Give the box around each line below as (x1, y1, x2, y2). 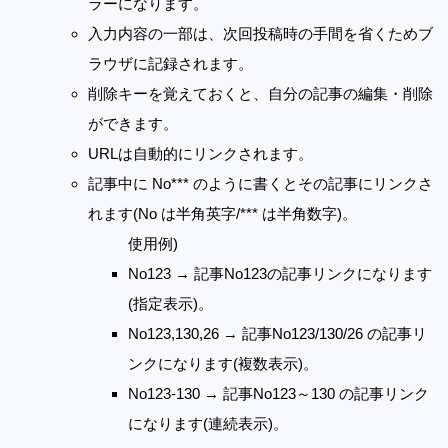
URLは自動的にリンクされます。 (88, 144, 313, 162)
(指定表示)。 (128, 294, 213, 312)
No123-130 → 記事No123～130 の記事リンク (128, 384, 429, 402)
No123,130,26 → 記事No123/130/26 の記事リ (128, 324, 427, 342)
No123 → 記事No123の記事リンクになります (128, 264, 432, 282)
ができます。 (88, 114, 178, 132)
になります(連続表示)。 (128, 414, 288, 432)
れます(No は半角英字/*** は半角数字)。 (88, 204, 357, 222)
